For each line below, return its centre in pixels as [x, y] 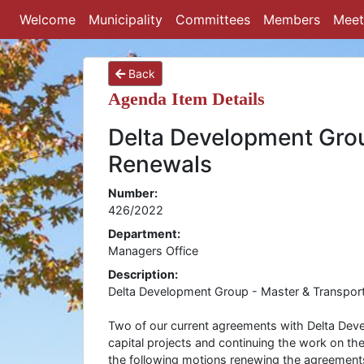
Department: [144, 234]
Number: [133, 193]
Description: [143, 274]
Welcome [48, 19]
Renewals [160, 164]
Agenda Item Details [186, 99]
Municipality [126, 19]
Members [292, 19]
